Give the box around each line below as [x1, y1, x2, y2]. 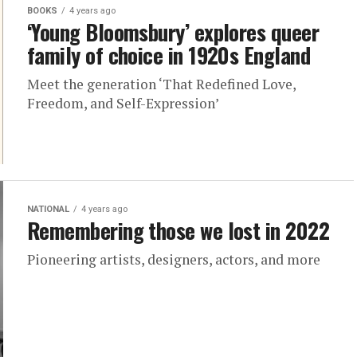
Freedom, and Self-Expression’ [27, 94, 219, 112]
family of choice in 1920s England [27, 39, 311, 71]
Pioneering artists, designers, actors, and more [27, 250, 320, 269]
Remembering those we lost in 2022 [27, 214, 330, 246]
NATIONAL [27, 204, 69, 214]
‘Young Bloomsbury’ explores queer [27, 16, 320, 48]
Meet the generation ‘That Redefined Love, [27, 75, 296, 93]
